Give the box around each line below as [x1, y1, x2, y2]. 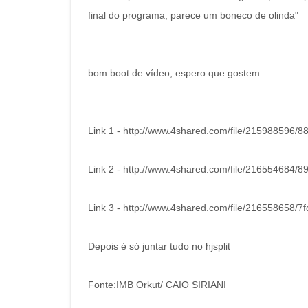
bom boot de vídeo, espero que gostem [88, 67, 260, 78]
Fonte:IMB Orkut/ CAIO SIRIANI [88, 279, 226, 290]
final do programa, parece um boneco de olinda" [88, 10, 298, 21]
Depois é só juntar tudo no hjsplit [88, 241, 230, 252]
